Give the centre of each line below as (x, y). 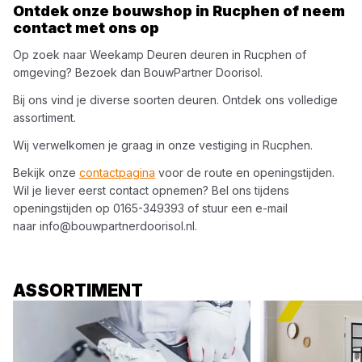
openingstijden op (63, 208)
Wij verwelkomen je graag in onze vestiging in (138, 145)
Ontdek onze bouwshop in (113, 11)
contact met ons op (86, 28)
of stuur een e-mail (236, 208)
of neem (312, 11)
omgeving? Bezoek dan (78, 72)
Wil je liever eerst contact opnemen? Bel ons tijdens (151, 190)
